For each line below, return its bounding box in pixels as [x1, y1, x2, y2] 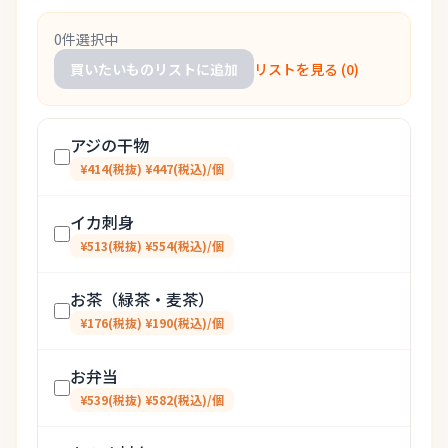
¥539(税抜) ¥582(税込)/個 [80, 391, 224, 408]
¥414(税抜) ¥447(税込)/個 [80, 160, 224, 177]
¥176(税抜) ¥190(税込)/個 [80, 314, 224, 331]
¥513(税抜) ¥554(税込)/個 [80, 237, 224, 254]
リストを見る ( [254, 59, 346, 79]
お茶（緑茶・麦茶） [70, 287, 214, 311]
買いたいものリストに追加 [70, 59, 238, 79]
